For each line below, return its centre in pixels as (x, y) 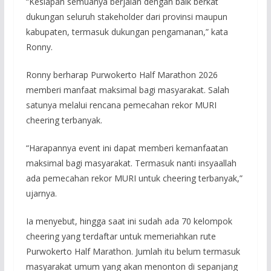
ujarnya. (41, 194)
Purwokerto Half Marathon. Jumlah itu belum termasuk (133, 252)
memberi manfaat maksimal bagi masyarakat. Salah (127, 90)
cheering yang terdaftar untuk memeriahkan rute (121, 237)
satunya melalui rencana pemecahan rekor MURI (121, 105)
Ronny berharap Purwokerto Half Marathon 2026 (122, 75)
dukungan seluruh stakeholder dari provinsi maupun (126, 17)
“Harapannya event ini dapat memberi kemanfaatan (127, 148)
